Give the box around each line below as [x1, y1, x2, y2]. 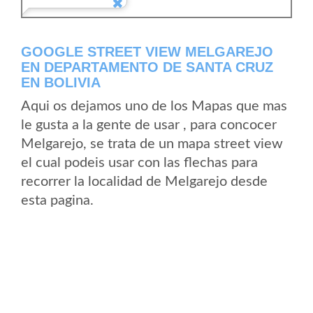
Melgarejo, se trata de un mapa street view [21, 137, 283, 151]
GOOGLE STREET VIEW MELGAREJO [21, 44, 273, 59]
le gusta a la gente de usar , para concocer [21, 118, 277, 132]
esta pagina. [21, 194, 94, 208]
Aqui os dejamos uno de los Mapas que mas [21, 99, 287, 113]
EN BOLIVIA [21, 75, 101, 90]
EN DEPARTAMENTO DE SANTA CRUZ [21, 59, 273, 75]
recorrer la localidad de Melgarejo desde [21, 175, 268, 189]
